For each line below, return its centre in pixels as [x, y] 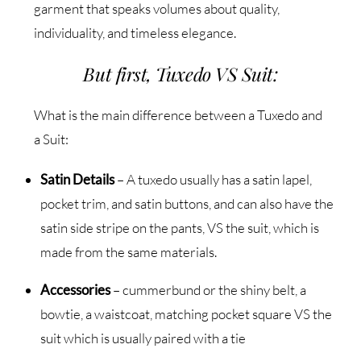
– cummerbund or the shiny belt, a [208, 289]
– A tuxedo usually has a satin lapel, [213, 179]
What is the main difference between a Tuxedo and [178, 114]
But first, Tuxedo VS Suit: [180, 73]
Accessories [75, 289]
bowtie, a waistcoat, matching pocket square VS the [186, 313]
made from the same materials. [128, 251]
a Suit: [52, 139]
